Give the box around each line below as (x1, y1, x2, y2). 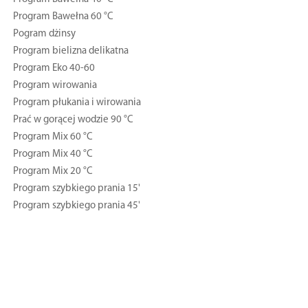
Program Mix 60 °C (12, 131, 93, 142)
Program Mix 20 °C (12, 166, 93, 177)
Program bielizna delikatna (12, 45, 129, 56)
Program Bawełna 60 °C (12, 11, 113, 22)
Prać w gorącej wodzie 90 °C (12, 114, 133, 125)
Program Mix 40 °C (12, 148, 93, 159)
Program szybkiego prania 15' (12, 183, 140, 194)
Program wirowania (12, 80, 97, 91)
